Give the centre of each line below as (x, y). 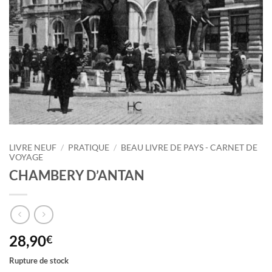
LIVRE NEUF (33, 147)
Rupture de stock (39, 261)
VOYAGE (26, 157)
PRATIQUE (89, 147)
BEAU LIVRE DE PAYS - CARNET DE (189, 147)
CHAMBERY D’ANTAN (77, 175)
